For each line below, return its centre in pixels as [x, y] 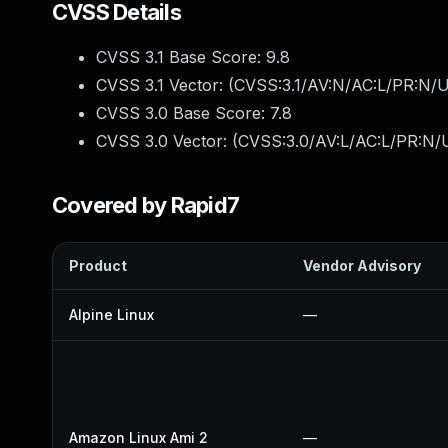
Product [98, 265]
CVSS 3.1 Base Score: [181, 57]
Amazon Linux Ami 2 [138, 437]
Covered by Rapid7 [146, 205]
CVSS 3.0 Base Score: [183, 113]
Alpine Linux [111, 314]
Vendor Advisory [362, 265]
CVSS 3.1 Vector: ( [165, 85]
